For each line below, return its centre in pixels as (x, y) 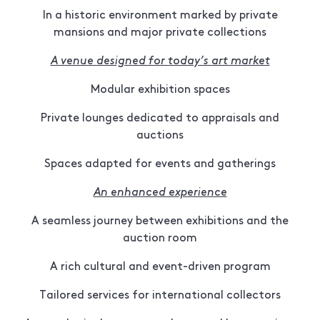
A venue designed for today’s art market (160, 59)
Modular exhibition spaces (160, 87)
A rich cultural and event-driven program (160, 265)
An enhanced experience (160, 190)
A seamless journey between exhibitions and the (160, 219)
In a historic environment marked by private (160, 13)
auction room (160, 236)
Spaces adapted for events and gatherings (160, 162)
